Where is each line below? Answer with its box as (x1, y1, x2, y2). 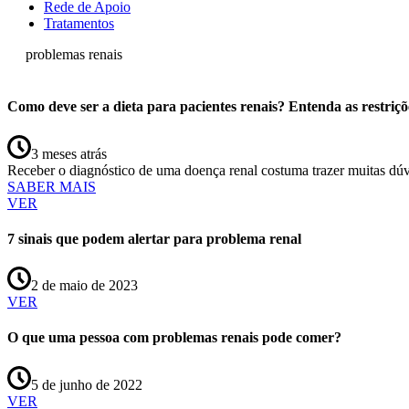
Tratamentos (44, 16, 114, 31)
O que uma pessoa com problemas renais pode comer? (7, 330, 341, 346)
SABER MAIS (7, 178, 96, 194)
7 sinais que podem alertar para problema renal (7, 230, 301, 246)
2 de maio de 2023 (31, 278, 138, 294)
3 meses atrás (31, 145, 107, 162)
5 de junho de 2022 (31, 376, 142, 393)
